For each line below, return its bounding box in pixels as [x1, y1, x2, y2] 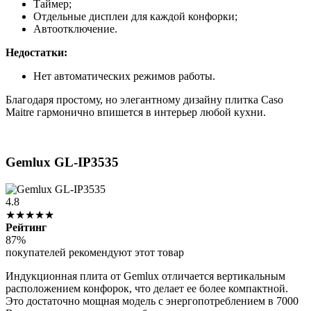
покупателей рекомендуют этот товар [6, 246, 184, 258]
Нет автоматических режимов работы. [33, 69, 215, 82]
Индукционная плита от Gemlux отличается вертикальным [6, 269, 285, 282]
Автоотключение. [33, 22, 117, 35]
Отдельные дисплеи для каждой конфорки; [33, 10, 237, 22]
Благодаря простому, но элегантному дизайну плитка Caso [6, 93, 283, 106]
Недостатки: [6, 46, 67, 58]
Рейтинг [6, 221, 47, 233]
